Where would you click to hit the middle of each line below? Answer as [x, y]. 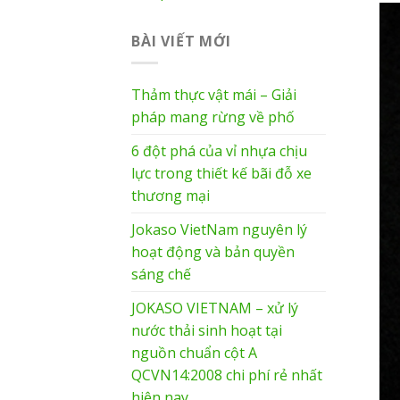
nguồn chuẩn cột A [194, 353]
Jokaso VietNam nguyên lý [219, 230]
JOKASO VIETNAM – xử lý [215, 308]
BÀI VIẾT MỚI [181, 41]
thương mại [171, 196]
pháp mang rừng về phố [213, 117]
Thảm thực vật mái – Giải [214, 95]
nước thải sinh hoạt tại [207, 331]
